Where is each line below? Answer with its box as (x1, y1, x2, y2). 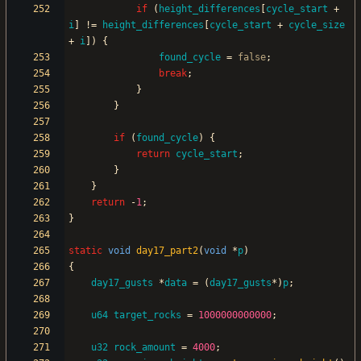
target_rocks (114, 309, 181, 322)
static (68, 245, 102, 257)
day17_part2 (136, 245, 198, 257)
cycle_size (288, 19, 345, 31)
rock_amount (114, 342, 176, 354)
